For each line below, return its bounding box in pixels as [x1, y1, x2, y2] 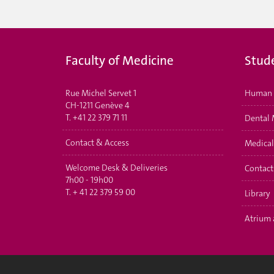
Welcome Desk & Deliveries [65, 161, 168, 173]
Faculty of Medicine [65, 51, 174, 69]
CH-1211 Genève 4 [65, 99, 130, 111]
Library [244, 187, 270, 199]
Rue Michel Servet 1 [65, 87, 136, 98]
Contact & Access [65, 136, 129, 148]
